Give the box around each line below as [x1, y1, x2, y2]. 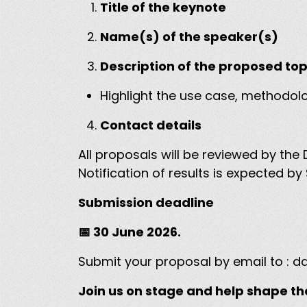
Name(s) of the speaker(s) [100, 28, 281, 46]
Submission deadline [78, 194, 217, 212]
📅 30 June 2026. [78, 223, 184, 241]
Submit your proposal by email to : [78, 253, 293, 271]
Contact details [100, 116, 204, 134]
